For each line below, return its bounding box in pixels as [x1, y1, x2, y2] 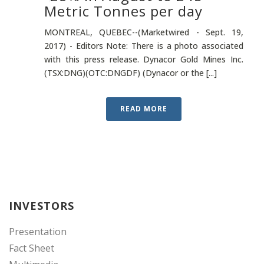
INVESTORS [9, 199, 74, 213]
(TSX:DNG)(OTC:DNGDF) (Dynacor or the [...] [44, 67, 217, 78]
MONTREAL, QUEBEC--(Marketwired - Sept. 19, [44, 27, 243, 38]
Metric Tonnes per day [44, 1, 203, 21]
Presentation [9, 225, 67, 238]
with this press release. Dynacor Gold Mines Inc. [44, 54, 243, 65]
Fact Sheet [9, 242, 54, 255]
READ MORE [120, 104, 167, 114]
